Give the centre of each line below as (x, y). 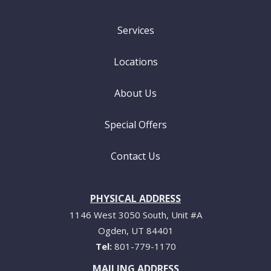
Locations (135, 62)
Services (135, 30)
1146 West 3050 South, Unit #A (135, 215)
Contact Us (135, 156)
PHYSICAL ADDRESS (135, 198)
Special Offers (135, 125)
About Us (135, 93)
